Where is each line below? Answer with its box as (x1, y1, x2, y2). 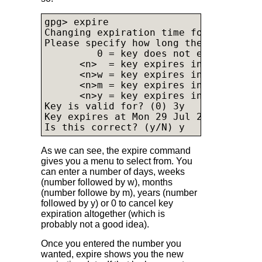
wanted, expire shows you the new (41, 249, 184, 260)
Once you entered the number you (41, 239, 181, 249)
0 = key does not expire (44, 49, 232, 60)
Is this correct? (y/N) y (44, 122, 185, 133)
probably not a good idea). (41, 219, 149, 229)
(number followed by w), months (41, 177, 173, 187)
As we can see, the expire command (41, 145, 191, 156)
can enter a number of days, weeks (41, 166, 185, 177)
